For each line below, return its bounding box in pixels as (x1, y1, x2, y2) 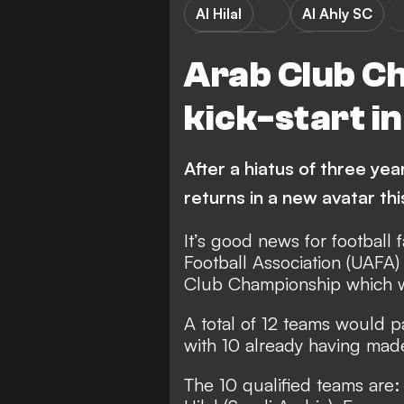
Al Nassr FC (196, 40, 275, 59)
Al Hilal (196, 4, 242, 23)
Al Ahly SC (302, 4, 372, 23)
